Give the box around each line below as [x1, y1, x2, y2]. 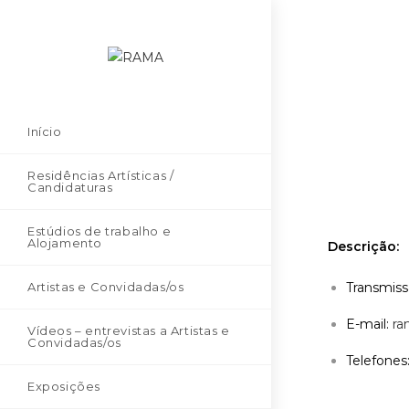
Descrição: [328, 238, 400, 255]
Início [27, 123, 62, 139]
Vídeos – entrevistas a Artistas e [27, 322, 230, 338]
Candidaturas [27, 179, 113, 194]
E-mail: [346, 316, 393, 332]
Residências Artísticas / [27, 167, 174, 183]
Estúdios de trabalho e [27, 223, 172, 238]
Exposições [27, 378, 100, 393]
